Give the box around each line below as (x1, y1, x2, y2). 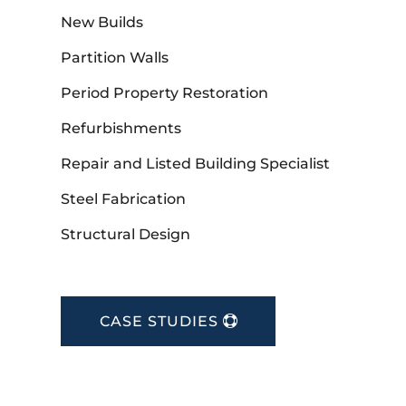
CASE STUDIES (100, 313, 219, 331)
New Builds (61, 14, 144, 32)
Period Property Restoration (61, 84, 269, 102)
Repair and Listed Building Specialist (61, 155, 331, 173)
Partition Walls (61, 49, 169, 67)
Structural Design (61, 226, 191, 244)
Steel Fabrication (61, 190, 187, 208)
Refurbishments (61, 120, 182, 138)
